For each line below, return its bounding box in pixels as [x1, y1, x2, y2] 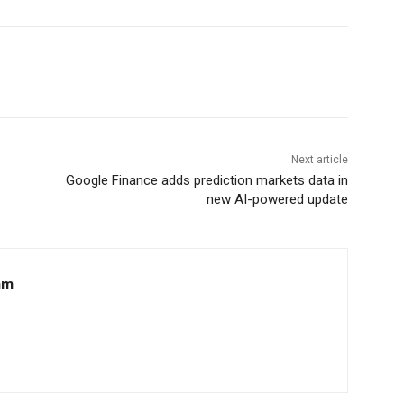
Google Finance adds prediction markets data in [65, 172, 348, 189]
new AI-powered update [206, 191, 348, 208]
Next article [290, 153, 348, 167]
